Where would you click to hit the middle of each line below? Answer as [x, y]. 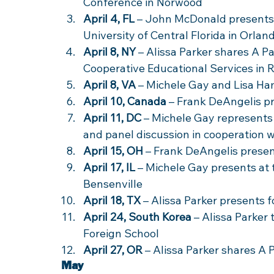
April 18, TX [112, 200]
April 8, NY [109, 52]
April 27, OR [113, 250]
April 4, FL [109, 19]
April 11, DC [112, 118]
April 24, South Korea [137, 217]
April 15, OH [113, 151]
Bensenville [114, 184]
